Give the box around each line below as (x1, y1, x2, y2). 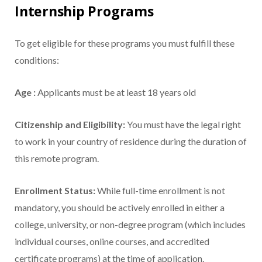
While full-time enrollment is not (95, 185, 225, 196)
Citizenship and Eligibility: (15, 119, 125, 130)
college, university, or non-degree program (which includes (15, 219, 246, 230)
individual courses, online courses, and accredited (15, 236, 209, 247)
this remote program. (15, 153, 99, 164)
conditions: (15, 54, 59, 66)
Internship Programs (15, 2, 154, 21)
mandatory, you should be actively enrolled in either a (15, 202, 225, 213)
